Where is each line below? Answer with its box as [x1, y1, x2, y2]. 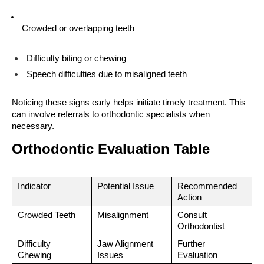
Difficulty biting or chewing [27, 53, 126, 63]
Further [177, 239, 205, 249]
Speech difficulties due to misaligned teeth [27, 69, 187, 79]
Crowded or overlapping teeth [22, 24, 134, 34]
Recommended [177, 181, 237, 192]
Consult [177, 210, 207, 220]
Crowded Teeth [18, 210, 75, 220]
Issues [97, 250, 123, 260]
